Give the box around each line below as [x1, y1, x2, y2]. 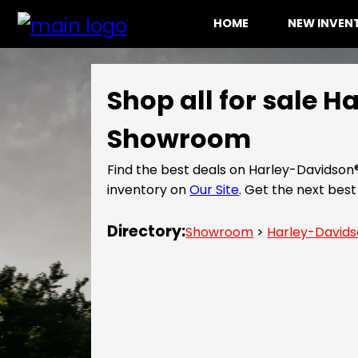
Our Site [189, 181, 240, 199]
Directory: [107, 221, 186, 242]
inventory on [107, 181, 190, 199]
